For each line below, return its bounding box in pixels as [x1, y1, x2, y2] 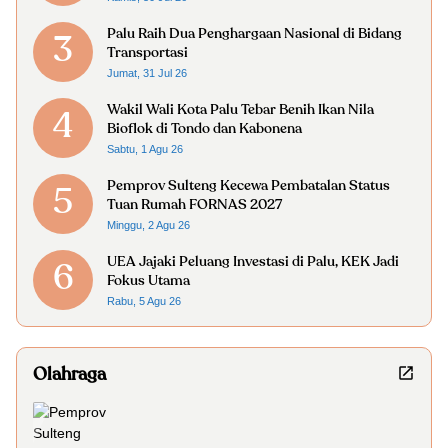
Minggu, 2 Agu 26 [107, 219, 190, 231]
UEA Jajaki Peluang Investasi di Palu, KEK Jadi [107, 255, 399, 269]
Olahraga [33, 365, 106, 384]
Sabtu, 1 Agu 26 [107, 143, 183, 155]
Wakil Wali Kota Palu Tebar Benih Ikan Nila [107, 103, 374, 117]
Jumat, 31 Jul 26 [107, 67, 187, 79]
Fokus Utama [107, 274, 190, 288]
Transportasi [107, 46, 188, 60]
